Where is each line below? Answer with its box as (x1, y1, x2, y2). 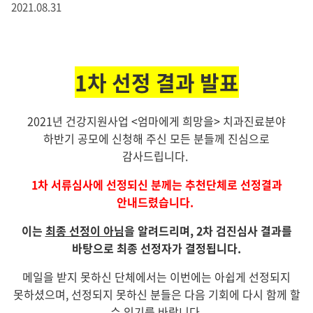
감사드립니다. (122, 147, 191, 164)
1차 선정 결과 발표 (74, 66, 239, 99)
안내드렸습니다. (117, 193, 194, 210)
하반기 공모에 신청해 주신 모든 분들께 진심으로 (43, 129, 270, 147)
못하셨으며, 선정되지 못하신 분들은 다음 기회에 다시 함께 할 (13, 285, 300, 303)
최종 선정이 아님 (45, 221, 124, 239)
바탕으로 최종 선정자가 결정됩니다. (72, 239, 241, 256)
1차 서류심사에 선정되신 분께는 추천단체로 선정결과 (31, 175, 282, 193)
